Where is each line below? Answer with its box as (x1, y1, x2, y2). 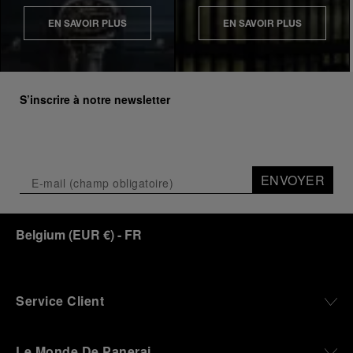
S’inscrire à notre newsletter (20, 91, 170, 107)
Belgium (16, 225, 65, 243)
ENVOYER (260, 171, 325, 189)
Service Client (16, 292, 104, 310)
